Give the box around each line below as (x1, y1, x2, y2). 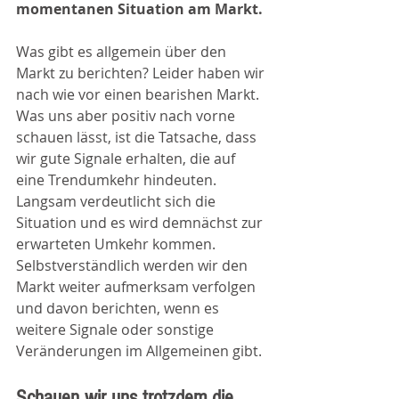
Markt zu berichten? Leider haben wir (16, 63, 268, 83)
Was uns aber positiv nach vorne (16, 106, 239, 126)
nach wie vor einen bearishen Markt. (16, 85, 263, 104)
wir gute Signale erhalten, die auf (16, 149, 239, 168)
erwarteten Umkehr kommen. (16, 234, 219, 254)
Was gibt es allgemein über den (16, 42, 230, 61)
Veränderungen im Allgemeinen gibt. (16, 341, 262, 361)
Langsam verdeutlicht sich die (16, 191, 219, 211)
